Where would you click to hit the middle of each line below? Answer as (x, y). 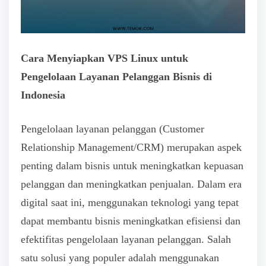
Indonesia (43, 95)
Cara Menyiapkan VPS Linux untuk (104, 58)
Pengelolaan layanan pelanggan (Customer (113, 129)
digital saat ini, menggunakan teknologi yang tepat (130, 203)
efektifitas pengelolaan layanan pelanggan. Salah (126, 240)
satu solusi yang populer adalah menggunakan (120, 258)
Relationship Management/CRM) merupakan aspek (131, 148)
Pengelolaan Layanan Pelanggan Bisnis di (116, 76)
